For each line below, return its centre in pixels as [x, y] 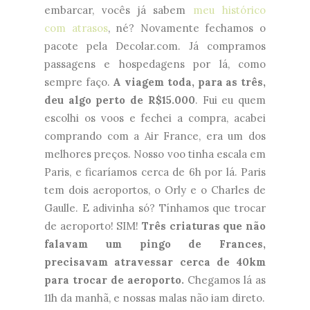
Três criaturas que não [202, 226]
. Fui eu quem [230, 100]
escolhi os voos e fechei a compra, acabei [155, 118]
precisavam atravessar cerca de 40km [155, 262]
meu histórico [230, 10]
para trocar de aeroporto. [114, 280]
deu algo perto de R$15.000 [120, 100]
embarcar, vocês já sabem [119, 10]
